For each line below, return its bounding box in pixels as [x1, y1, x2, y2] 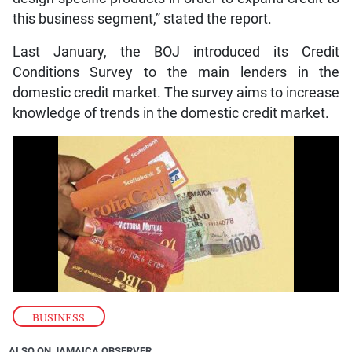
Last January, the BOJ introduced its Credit [12, 44, 340, 60]
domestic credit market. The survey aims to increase [12, 85, 340, 101]
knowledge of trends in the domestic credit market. [12, 105, 329, 122]
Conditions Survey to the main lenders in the [12, 64, 340, 81]
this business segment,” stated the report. [12, 11, 272, 27]
